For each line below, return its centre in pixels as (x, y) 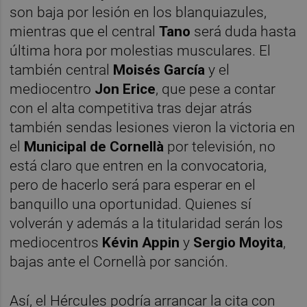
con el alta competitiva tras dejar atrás (131, 108)
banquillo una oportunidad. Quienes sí (131, 204)
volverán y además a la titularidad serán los (147, 223)
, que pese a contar (216, 89)
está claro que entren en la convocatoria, (138, 165)
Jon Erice (125, 89)
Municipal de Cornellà (94, 146)
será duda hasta (244, 31)
